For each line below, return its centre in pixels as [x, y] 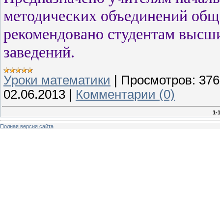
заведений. [39, 52]
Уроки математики [57, 80]
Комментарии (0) [125, 95]
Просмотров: [158, 80]
